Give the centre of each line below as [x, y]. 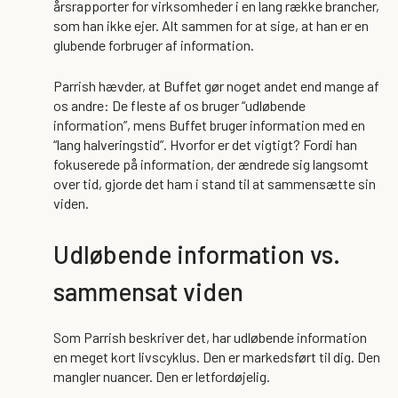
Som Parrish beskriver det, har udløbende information [210, 337]
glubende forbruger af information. [154, 44]
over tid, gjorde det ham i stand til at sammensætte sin [215, 183]
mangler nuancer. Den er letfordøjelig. [162, 376]
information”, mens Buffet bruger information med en [209, 124]
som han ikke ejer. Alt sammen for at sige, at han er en [211, 25]
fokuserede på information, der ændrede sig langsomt [211, 163]
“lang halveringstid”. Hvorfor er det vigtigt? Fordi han [205, 144]
